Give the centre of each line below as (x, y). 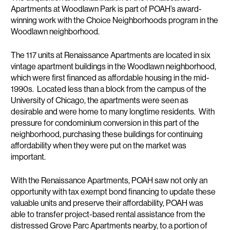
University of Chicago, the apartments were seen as (100, 100)
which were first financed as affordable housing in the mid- (110, 78)
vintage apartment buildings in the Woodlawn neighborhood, (114, 66)
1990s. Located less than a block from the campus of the (109, 89)
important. (28, 157)
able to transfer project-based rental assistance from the (108, 214)
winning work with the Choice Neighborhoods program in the (115, 20)
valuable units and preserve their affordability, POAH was (107, 203)
